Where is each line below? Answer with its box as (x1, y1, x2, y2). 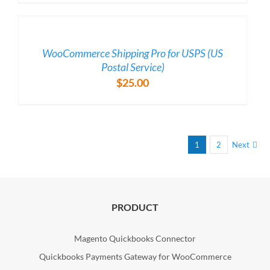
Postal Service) (101, 60, 165, 74)
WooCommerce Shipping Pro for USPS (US (42, 46, 223, 60)
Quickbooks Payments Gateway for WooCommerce (39, 251, 231, 262)
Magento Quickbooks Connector (74, 233, 196, 244)
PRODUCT (111, 201, 159, 213)
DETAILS (19, 36, 60, 48)
